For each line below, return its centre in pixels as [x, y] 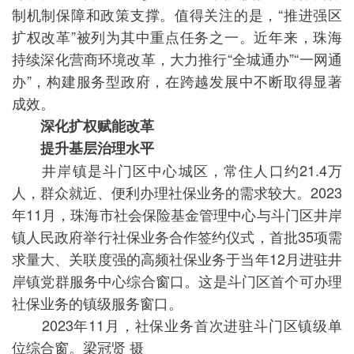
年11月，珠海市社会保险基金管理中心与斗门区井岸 [177, 214]
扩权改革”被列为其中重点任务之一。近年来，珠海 [177, 36]
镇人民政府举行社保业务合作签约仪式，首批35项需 [177, 236]
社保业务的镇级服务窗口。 [97, 303]
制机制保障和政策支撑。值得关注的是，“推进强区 [177, 14]
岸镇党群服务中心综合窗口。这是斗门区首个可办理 [177, 281]
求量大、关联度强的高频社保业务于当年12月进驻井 [177, 258]
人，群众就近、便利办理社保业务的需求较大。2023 [177, 192]
